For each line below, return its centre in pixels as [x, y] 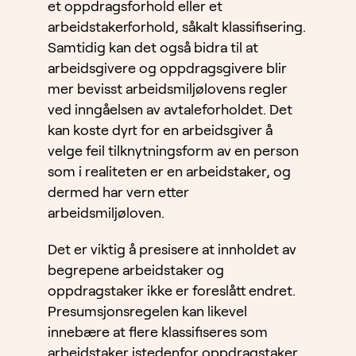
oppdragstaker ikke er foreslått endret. [172, 291]
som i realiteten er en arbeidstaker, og [169, 172]
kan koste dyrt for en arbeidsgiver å [160, 131]
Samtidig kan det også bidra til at [153, 48]
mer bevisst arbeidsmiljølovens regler [168, 89]
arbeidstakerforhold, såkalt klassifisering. [177, 27]
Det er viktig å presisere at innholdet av [172, 250]
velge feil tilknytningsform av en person [173, 151]
